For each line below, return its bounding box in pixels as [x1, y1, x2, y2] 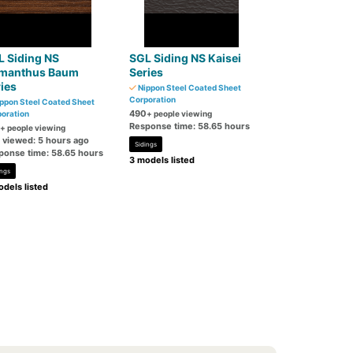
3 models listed [129, 154, 195, 165]
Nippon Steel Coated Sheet [136, 83, 242, 92]
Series [129, 65, 164, 79]
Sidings [135, 140, 158, 148]
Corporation [129, 95, 176, 104]
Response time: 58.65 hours [129, 121, 251, 132]
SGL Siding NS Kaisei [129, 51, 242, 65]
